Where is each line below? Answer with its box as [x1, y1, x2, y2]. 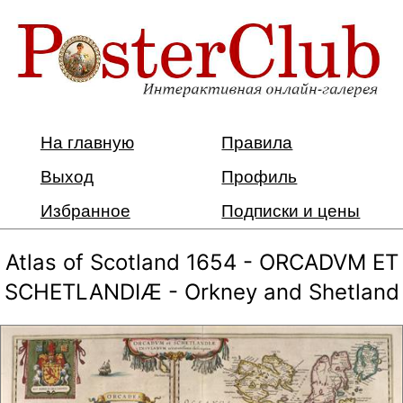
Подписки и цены [221, 201, 361, 220]
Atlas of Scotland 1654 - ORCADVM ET [4, 248, 399, 275]
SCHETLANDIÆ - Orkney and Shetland [4, 278, 399, 305]
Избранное [40, 201, 130, 220]
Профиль [221, 166, 298, 186]
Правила [221, 132, 293, 152]
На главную [40, 132, 134, 152]
